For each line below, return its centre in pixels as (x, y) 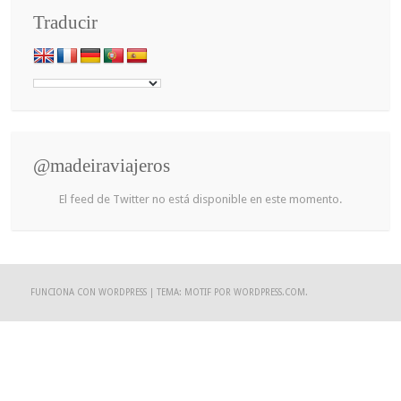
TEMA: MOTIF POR (195, 292)
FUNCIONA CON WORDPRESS (89, 292)
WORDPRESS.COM (269, 292)
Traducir (66, 23)
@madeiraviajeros (102, 166)
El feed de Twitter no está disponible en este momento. (200, 200)
